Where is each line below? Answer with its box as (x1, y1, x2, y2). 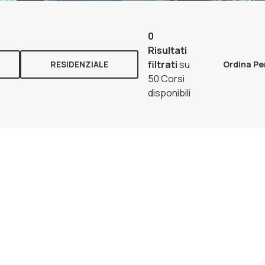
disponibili (148, 86, 190, 100)
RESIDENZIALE (50, 59, 108, 70)
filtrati (148, 58, 177, 72)
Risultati (148, 44, 187, 57)
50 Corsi (148, 72, 185, 86)
